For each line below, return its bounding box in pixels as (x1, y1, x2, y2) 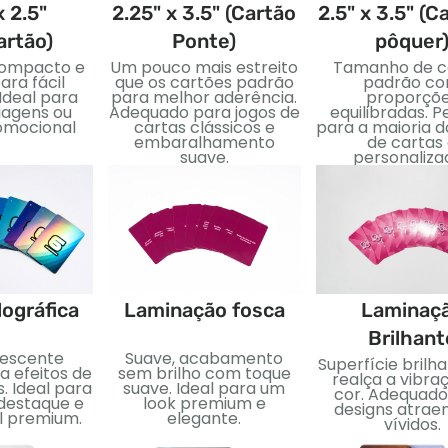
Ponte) (172, 29, 236, 54)
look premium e (142, 391, 266, 415)
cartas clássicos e (133, 116, 275, 140)
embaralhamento (133, 131, 275, 155)
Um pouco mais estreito (110, 56, 298, 80)
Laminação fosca (123, 297, 285, 322)
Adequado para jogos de (108, 101, 300, 125)
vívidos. (383, 412, 441, 436)
